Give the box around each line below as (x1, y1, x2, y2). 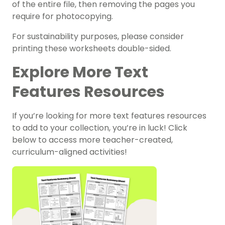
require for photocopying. (12, 11, 113, 23)
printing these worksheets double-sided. (12, 43, 171, 55)
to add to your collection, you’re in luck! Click (12, 122, 187, 134)
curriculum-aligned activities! (12, 146, 127, 158)
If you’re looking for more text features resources (12, 110, 206, 122)
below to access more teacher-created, (12, 134, 173, 146)
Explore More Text (12, 62, 148, 83)
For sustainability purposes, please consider (12, 31, 184, 43)
